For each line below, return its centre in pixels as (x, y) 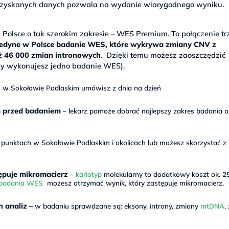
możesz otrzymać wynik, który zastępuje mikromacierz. (134, 183)
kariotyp (88, 174)
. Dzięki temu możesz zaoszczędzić (163, 55)
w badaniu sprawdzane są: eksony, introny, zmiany (117, 206)
